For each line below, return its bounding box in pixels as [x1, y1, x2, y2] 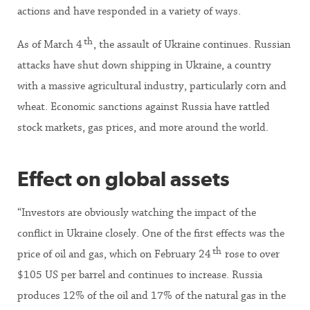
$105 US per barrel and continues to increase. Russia [17, 268, 262, 281]
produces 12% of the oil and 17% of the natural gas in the [17, 289, 286, 302]
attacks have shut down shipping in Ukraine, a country [17, 59, 271, 71]
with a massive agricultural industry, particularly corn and [17, 80, 286, 92]
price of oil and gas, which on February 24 [17, 248, 211, 260]
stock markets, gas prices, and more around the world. [17, 121, 268, 134]
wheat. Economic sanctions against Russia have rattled [17, 100, 270, 113]
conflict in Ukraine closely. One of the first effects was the [17, 227, 284, 239]
